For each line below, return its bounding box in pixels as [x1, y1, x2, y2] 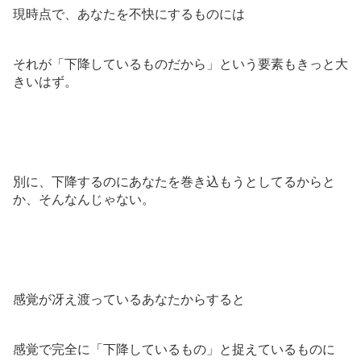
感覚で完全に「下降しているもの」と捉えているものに [13, 342, 335, 356]
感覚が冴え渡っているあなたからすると [13, 292, 245, 306]
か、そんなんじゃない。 [13, 192, 155, 206]
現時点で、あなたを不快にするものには [13, 6, 245, 21]
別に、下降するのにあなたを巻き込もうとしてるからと [13, 174, 335, 189]
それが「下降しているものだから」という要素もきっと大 [13, 56, 348, 71]
